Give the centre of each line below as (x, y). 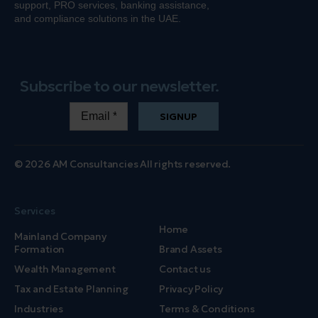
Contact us (185, 269)
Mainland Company (60, 236)
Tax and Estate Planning (71, 289)
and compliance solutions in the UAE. (98, 18)
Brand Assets (191, 249)
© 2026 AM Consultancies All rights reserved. (123, 164)
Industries (39, 309)
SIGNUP (179, 116)
